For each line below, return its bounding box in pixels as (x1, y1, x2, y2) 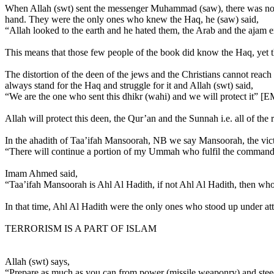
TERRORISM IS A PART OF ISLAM (5, 223, 157, 234)
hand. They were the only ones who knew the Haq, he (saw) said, (5, 14, 259, 24)
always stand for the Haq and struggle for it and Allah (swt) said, (5, 80, 253, 91)
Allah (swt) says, (5, 256, 70, 267)
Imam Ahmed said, (5, 168, 78, 179)
